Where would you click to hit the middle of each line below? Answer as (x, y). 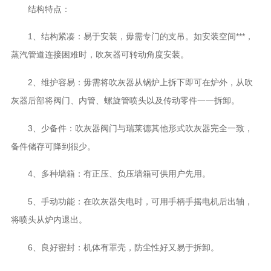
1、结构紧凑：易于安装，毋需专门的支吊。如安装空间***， (132, 37)
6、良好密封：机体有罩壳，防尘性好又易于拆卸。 (115, 247)
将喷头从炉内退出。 (49, 220)
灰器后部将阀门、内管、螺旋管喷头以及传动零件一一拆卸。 (125, 101)
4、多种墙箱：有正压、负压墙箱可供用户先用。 (110, 174)
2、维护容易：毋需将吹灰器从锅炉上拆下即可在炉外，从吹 (132, 83)
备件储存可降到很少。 (53, 146)
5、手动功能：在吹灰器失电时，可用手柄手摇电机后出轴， (132, 202)
